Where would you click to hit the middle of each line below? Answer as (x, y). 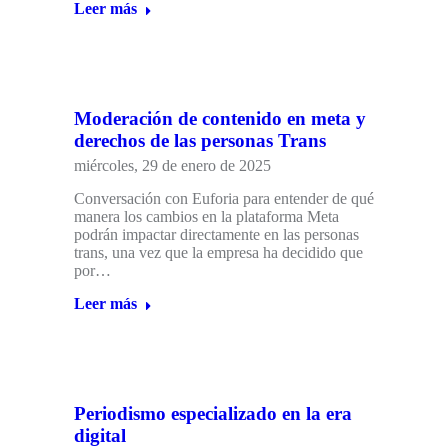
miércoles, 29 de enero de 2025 (172, 166)
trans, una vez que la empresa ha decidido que (218, 253)
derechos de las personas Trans (200, 141)
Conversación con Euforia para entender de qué (224, 199)
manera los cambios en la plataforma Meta (206, 217)
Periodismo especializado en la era (213, 414)
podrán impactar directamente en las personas (216, 235)
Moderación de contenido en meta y (220, 119)
